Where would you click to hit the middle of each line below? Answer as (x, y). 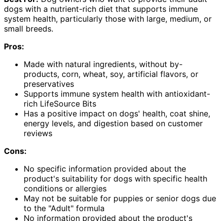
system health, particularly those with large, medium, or (108, 19)
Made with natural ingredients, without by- (103, 64)
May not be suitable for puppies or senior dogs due (120, 199)
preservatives (49, 84)
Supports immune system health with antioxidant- (117, 94)
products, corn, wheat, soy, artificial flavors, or (111, 74)
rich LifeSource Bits (60, 104)
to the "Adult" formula (64, 208)
